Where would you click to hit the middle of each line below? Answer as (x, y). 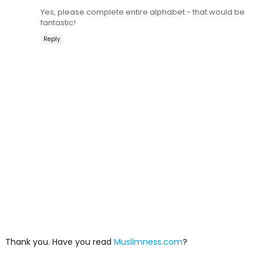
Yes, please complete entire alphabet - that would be (142, 12)
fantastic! (58, 23)
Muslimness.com (148, 242)
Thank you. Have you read (59, 242)
